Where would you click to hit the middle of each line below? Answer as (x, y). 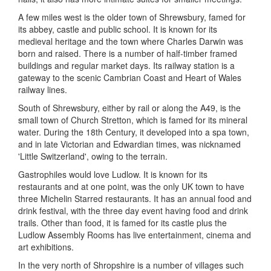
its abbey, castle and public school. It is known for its (118, 29)
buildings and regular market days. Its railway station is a (126, 65)
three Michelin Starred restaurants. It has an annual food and (135, 198)
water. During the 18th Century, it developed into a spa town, (134, 132)
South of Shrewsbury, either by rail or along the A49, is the (129, 108)
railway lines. (43, 90)
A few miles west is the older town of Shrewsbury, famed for (132, 17)
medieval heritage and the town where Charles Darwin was (131, 41)
